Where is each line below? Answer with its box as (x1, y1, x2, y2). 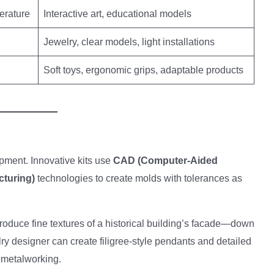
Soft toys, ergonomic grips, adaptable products (43, 65, 243, 75)
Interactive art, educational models (43, 9, 191, 19)
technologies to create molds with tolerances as (35, 173, 242, 183)
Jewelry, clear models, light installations (43, 37, 215, 47)
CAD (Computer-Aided (113, 155, 218, 166)
